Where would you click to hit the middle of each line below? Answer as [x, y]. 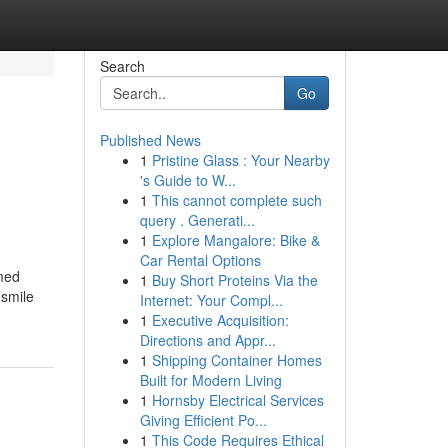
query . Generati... [197, 220]
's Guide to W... [187, 180]
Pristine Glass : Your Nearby [240, 160]
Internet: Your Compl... [211, 300]
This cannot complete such [236, 200]
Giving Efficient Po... [203, 420]
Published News [150, 140]
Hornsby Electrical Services [237, 400]
